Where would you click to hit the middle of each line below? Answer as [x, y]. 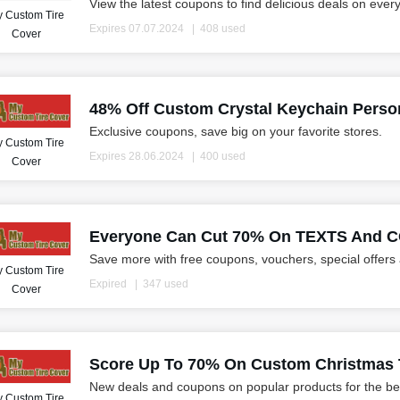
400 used [222, 157]
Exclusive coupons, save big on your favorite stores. [235, 132]
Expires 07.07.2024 [136, 29]
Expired [108, 284]
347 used [165, 284]
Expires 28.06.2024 [136, 157]
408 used [222, 29]
